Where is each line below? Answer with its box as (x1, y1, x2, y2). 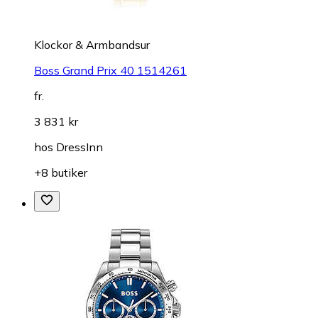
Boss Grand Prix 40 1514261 (34, 62, 187, 77)
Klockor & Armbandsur (34, 37, 150, 52)
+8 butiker (34, 165, 87, 180)
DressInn (56, 139, 103, 154)
